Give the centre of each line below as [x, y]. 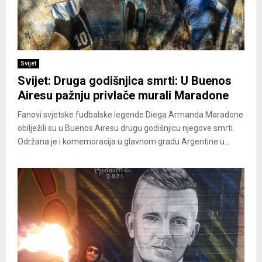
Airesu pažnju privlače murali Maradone [123, 96]
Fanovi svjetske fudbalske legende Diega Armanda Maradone [130, 115]
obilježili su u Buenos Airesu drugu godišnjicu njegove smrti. [126, 128]
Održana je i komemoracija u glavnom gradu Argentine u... [124, 142]
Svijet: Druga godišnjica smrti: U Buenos [125, 81]
